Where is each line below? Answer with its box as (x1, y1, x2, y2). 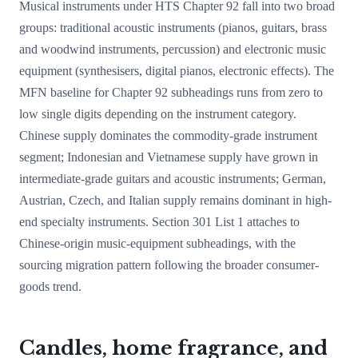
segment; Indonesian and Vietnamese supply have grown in (19, 150, 318, 164)
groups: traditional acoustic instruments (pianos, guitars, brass (19, 21, 327, 34)
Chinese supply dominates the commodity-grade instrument (19, 129, 317, 142)
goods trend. (19, 280, 82, 293)
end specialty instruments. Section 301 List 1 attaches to (19, 215, 300, 229)
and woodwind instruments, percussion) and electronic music (19, 42, 326, 56)
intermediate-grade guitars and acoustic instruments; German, (19, 172, 326, 185)
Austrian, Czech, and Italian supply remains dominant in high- (19, 193, 332, 207)
